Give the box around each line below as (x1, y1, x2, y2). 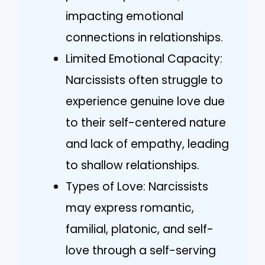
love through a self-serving (66, 242, 216, 258)
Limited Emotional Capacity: (66, 50, 222, 67)
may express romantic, (66, 199, 194, 216)
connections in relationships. (66, 29, 223, 46)
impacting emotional (66, 8, 183, 24)
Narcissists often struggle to (66, 72, 223, 88)
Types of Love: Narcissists (66, 178, 208, 195)
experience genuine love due (66, 93, 225, 109)
